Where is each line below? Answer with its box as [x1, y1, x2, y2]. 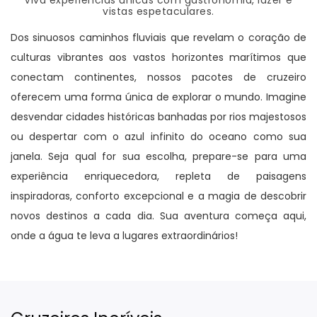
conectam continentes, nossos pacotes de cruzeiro [11, 70, 306, 85]
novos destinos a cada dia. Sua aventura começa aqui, [11, 209, 306, 224]
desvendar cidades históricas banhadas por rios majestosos [11, 110, 306, 125]
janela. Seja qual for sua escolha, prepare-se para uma [11, 149, 306, 164]
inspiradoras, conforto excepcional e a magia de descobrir [11, 189, 306, 204]
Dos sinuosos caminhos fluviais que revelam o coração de [11, 30, 306, 45]
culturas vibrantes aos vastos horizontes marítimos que [11, 50, 306, 65]
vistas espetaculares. [103, 4, 214, 19]
